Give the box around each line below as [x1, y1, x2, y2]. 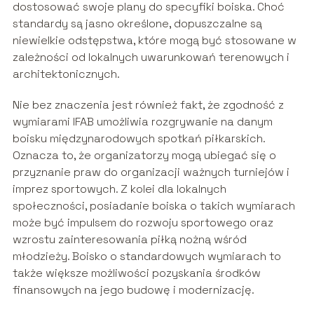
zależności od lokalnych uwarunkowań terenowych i [12, 50, 289, 65]
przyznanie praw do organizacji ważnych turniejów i [12, 165, 289, 180]
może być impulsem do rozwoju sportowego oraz [12, 215, 273, 231]
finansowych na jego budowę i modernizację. [12, 282, 254, 298]
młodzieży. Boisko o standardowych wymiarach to [12, 249, 281, 264]
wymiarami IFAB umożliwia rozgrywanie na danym [12, 114, 273, 130]
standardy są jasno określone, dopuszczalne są [12, 16, 262, 32]
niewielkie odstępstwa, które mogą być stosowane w [12, 33, 296, 48]
